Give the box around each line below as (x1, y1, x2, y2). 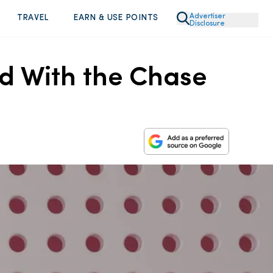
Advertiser (189, 12, 225, 20)
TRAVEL (16, 13, 49, 23)
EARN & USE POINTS (73, 13, 158, 23)
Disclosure (189, 19, 225, 27)
